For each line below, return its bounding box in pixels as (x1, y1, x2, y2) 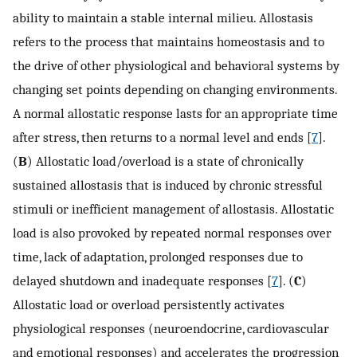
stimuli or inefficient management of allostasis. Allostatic (13, 201, 334, 218)
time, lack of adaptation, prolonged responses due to (13, 249, 303, 265)
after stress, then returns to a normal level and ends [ (13, 129, 312, 146)
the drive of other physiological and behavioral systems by (13, 57, 339, 74)
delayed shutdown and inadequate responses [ (13, 273, 272, 289)
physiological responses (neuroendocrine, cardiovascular (13, 320, 329, 337)
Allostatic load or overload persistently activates (13, 296, 284, 313)
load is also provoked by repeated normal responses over (13, 225, 331, 241)
